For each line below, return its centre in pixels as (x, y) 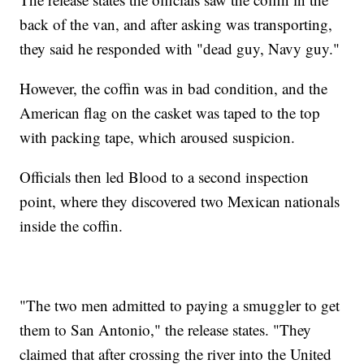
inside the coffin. (71, 226)
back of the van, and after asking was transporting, (176, 24)
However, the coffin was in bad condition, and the (174, 89)
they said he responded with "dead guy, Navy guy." (180, 49)
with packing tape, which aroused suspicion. (158, 137)
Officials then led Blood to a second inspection (165, 177)
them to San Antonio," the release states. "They (166, 330)
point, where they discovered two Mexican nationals (180, 201)
